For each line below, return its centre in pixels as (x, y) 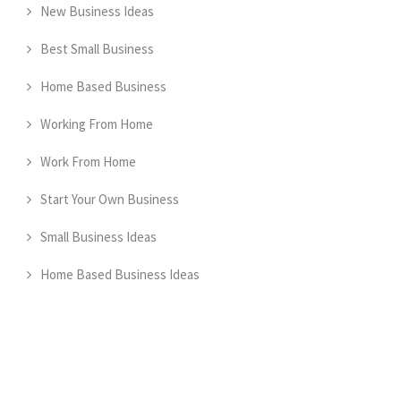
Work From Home (88, 162)
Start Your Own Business (110, 200)
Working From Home (97, 124)
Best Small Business (97, 49)
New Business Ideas (97, 12)
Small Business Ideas (98, 237)
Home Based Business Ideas (120, 275)
